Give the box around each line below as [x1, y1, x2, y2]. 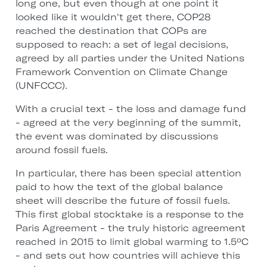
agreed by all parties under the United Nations [15, 52, 244, 64]
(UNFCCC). [15, 80, 67, 92]
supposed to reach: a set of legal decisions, [15, 39, 228, 51]
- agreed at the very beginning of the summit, [15, 117, 241, 129]
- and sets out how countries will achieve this [15, 250, 240, 262]
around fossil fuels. [15, 144, 108, 156]
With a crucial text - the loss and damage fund [15, 103, 246, 115]
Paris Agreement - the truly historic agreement [15, 222, 246, 234]
